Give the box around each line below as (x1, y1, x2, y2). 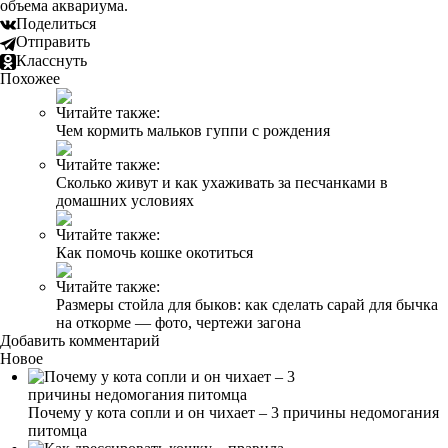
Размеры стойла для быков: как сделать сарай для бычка (56, 295, 438, 313)
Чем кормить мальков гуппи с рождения (56, 121, 330, 139)
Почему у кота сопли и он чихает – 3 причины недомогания (28, 403, 439, 421)
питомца (28, 421, 87, 439)
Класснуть (16, 51, 87, 69)
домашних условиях (56, 191, 194, 209)
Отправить (16, 33, 90, 51)
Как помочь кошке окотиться (56, 243, 253, 261)
